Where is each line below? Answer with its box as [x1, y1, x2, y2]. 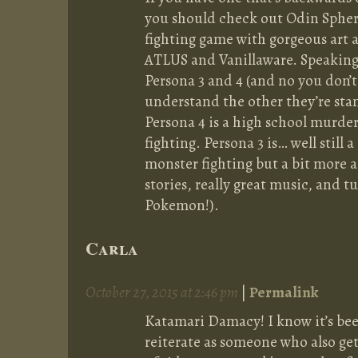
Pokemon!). [145, 195, 219, 216]
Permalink [249, 282, 319, 303]
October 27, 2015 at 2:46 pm [86, 282, 241, 303]
